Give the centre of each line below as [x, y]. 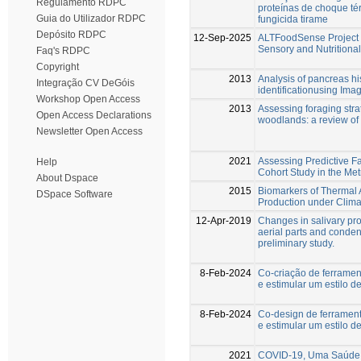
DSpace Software [75, 194]
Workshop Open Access [88, 99]
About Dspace [67, 178]
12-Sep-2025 [222, 37]
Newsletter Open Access [89, 131]
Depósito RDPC [71, 35]
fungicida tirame [293, 19]
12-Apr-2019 [224, 220]
